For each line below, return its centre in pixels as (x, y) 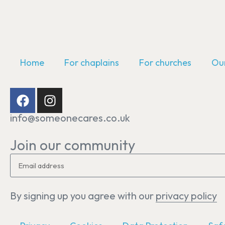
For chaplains (92, 63)
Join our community (73, 145)
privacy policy (186, 196)
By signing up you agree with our (83, 196)
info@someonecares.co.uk (70, 118)
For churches (165, 63)
